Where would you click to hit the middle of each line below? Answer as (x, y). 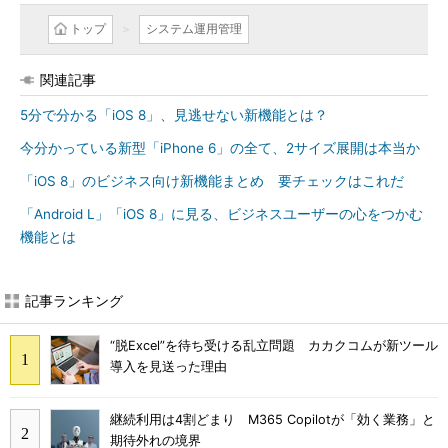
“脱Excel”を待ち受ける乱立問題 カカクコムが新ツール (274, 346)
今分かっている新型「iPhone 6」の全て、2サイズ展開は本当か (220, 148)
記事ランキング (74, 300)
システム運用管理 (194, 28)
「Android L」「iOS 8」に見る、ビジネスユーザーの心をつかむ (221, 214)
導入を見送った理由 (168, 367)
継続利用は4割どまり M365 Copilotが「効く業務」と (272, 420)
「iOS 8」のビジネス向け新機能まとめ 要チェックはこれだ (212, 181)
